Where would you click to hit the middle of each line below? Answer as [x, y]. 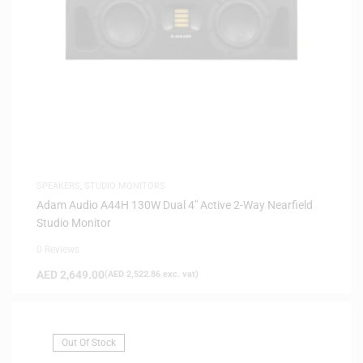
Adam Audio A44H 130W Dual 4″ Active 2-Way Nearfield [175, 205]
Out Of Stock [89, 342]
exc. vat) [179, 274]
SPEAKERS [58, 186]
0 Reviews [58, 249]
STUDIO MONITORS [125, 186]
